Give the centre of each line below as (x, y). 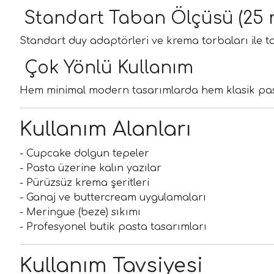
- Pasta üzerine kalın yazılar (91, 168)
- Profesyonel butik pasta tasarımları (113, 227)
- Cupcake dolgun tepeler (84, 153)
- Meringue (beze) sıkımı (80, 212)
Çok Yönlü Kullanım (106, 68)
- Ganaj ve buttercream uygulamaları (113, 197)
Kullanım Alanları (106, 129)
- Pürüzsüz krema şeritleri (84, 183)
